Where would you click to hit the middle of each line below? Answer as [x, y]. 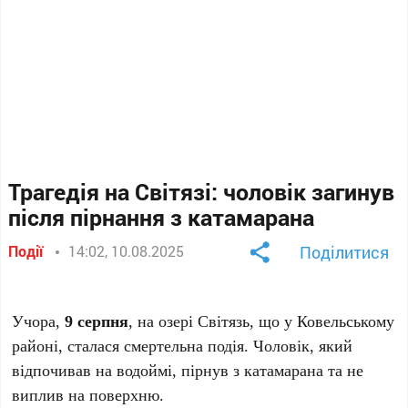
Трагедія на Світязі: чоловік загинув [202, 192]
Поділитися [344, 252]
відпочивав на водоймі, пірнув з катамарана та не [188, 370]
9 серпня [97, 321]
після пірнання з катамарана [162, 217]
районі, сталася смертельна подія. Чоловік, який [183, 345]
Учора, [39, 321]
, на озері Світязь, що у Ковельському [262, 321]
